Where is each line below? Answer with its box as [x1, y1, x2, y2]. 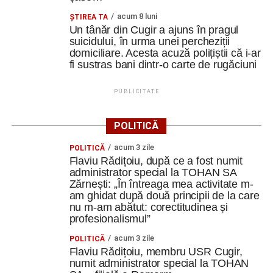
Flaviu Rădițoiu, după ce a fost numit [69, 155, 243, 167]
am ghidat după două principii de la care [69, 190, 260, 202]
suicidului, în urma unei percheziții [69, 35, 230, 48]
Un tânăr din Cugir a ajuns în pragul [69, 24, 239, 36]
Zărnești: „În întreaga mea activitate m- [69, 178, 253, 190]
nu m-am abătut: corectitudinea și [69, 201, 228, 213]
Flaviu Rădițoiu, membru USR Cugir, [69, 246, 243, 258]
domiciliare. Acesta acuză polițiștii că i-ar [69, 47, 261, 59]
